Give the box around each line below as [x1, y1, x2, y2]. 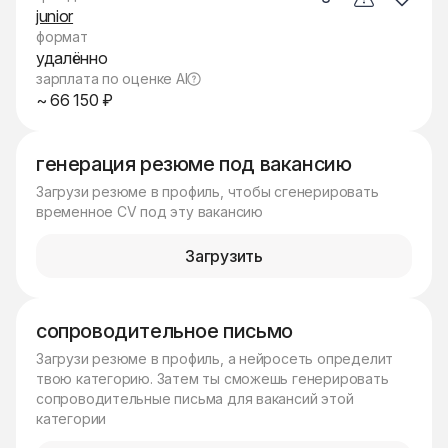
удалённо [36, 48, 108, 68]
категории [36, 410, 107, 427]
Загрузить [185, 246, 263, 266]
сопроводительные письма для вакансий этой [36, 390, 354, 407]
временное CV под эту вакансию [36, 203, 263, 220]
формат [36, 28, 88, 45]
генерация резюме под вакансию [36, 152, 352, 176]
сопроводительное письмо [36, 319, 293, 343]
